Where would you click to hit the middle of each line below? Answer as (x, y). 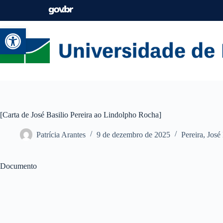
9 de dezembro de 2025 (133, 134)
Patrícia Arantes (61, 134)
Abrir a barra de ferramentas (95, 33)
